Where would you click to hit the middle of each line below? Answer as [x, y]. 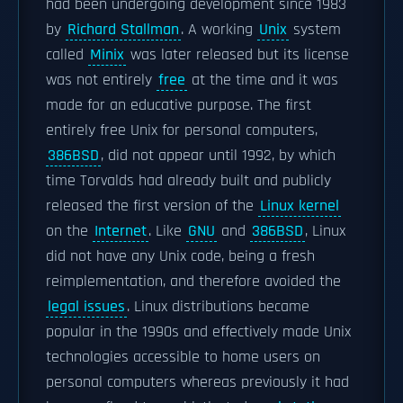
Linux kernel [300, 206]
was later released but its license [237, 55]
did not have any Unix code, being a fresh [180, 256]
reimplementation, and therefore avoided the [193, 282]
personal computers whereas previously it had [197, 382]
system [315, 30]
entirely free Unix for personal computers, [182, 130]
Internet [121, 231]
